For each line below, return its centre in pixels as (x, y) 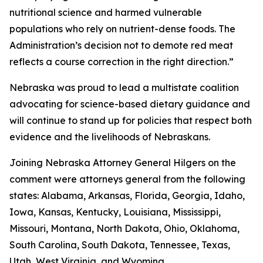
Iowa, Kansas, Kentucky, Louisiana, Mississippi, (115, 212)
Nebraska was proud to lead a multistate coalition (124, 87)
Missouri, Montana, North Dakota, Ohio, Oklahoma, (124, 228)
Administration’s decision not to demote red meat (121, 45)
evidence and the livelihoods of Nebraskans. (110, 137)
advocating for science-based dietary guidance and (130, 104)
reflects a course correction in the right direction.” (122, 62)
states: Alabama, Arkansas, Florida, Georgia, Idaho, (127, 195)
